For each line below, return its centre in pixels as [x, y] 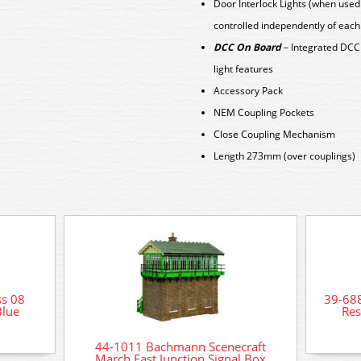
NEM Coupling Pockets [264, 112]
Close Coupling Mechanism [274, 134]
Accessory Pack [248, 91]
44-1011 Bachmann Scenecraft [180, 346]
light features [243, 69]
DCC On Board [247, 47]
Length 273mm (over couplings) [284, 156]
